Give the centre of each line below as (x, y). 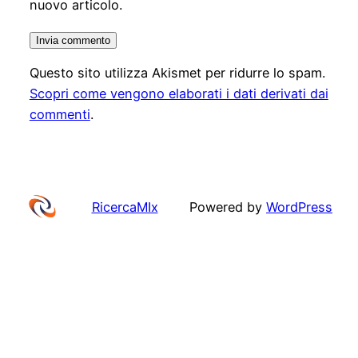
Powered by (228, 207)
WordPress (299, 207)
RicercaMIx (125, 207)
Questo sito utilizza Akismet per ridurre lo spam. (177, 72)
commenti (60, 114)
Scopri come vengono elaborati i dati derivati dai (179, 93)
